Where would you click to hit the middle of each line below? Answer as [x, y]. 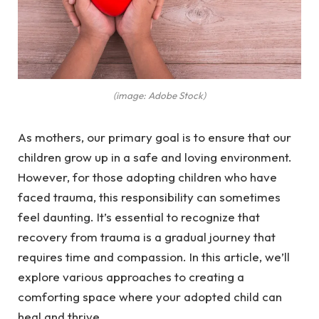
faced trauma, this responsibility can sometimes [149, 197]
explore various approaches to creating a [131, 276]
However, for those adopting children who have [147, 177]
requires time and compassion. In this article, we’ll [154, 256]
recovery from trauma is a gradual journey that [147, 236]
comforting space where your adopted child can [150, 296]
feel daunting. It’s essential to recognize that [139, 216]
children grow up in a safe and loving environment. [155, 157]
